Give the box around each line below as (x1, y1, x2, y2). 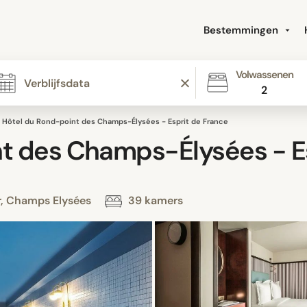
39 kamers (125, 193, 183, 208)
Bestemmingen (204, 23, 281, 37)
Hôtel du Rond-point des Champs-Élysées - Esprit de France (2, 116, 228, 126)
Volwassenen (235, 68, 293, 82)
